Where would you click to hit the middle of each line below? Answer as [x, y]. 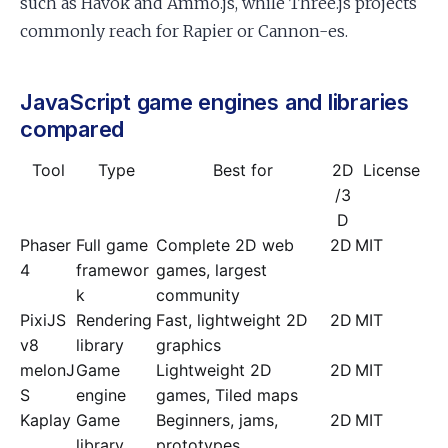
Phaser [45, 245]
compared [72, 129]
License [391, 170]
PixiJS [43, 320]
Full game [112, 245]
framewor [112, 270]
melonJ [47, 370]
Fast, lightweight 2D [232, 320]
